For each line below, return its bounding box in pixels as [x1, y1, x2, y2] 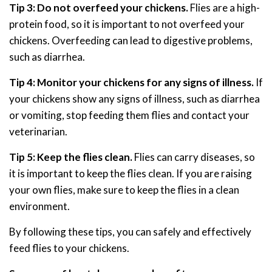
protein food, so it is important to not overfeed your [9, 18, 245, 31]
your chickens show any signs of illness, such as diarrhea [9, 92, 260, 106]
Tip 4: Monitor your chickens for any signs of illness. [9, 76, 254, 89]
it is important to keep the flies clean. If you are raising [9, 167, 252, 180]
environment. [9, 200, 70, 213]
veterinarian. [9, 125, 67, 138]
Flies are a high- [188, 1, 260, 15]
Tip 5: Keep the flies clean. [9, 151, 132, 164]
